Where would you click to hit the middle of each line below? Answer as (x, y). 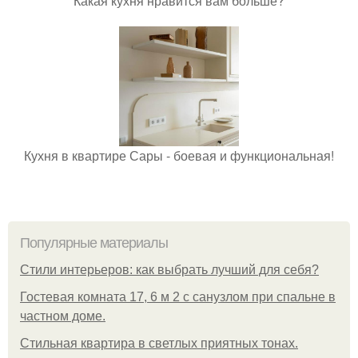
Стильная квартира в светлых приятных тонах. (159, 343)
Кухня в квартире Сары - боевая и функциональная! (179, 155)
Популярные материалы (94, 243)
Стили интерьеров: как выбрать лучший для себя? (169, 269)
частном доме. (63, 316)
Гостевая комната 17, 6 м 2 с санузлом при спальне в (178, 296)
